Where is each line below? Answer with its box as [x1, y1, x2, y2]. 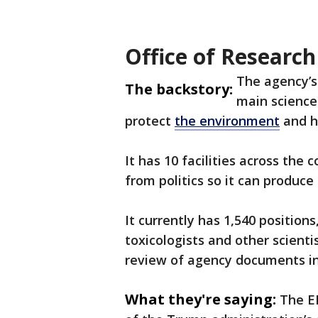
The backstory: [125, 79, 233, 99]
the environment [175, 112, 280, 130]
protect [125, 112, 175, 130]
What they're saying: [125, 290, 276, 309]
